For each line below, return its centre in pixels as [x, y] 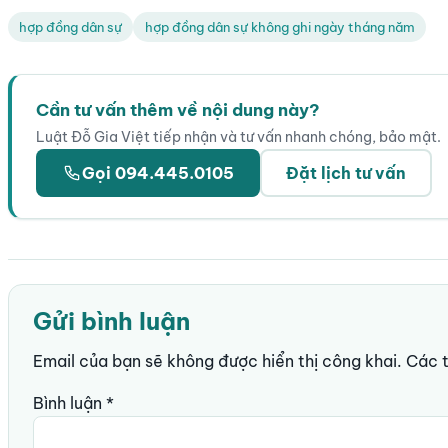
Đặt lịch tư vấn [346, 172]
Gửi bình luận [111, 321]
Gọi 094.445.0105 [158, 172]
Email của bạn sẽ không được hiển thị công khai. [217, 361]
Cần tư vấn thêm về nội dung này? [178, 110]
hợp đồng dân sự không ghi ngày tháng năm [279, 26]
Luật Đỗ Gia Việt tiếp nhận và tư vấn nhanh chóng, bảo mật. [238, 137]
